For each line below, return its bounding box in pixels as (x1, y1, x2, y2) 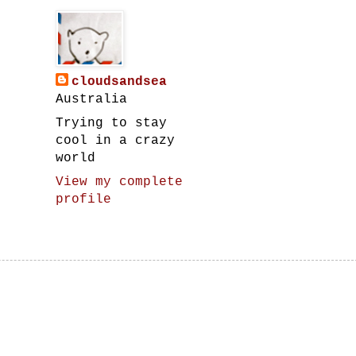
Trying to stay (56, 116, 167, 130)
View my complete (56, 175, 183, 189)
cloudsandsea (72, 75, 167, 89)
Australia (56, 92, 127, 106)
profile (56, 192, 111, 207)
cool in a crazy (56, 133, 175, 148)
